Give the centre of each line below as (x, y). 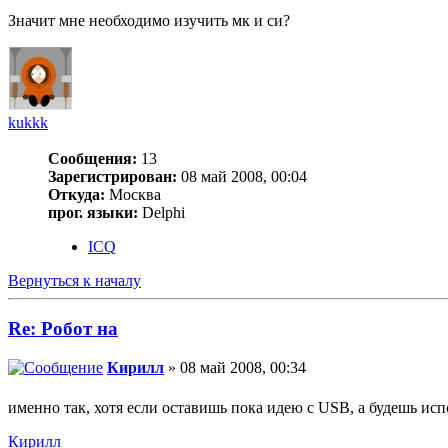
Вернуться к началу (74, 280)
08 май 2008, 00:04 (242, 176)
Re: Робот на (63, 329)
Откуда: (76, 194)
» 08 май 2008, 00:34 (235, 368)
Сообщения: (92, 158)
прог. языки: (93, 212)
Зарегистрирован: (112, 176)
